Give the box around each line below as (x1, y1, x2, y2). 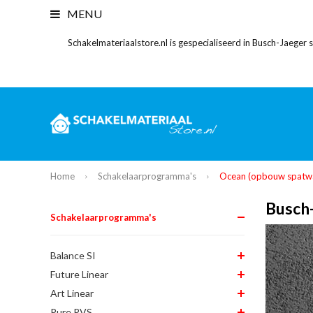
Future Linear (50, 268, 108, 280)
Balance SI (50, 249, 96, 261)
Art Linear (50, 286, 94, 299)
